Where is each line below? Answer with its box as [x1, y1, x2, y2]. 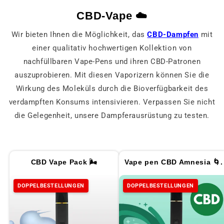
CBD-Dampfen [147, 29, 198, 39]
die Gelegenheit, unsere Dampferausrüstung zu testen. [14, 110, 210, 120]
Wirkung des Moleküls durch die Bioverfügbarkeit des [15, 83, 208, 93]
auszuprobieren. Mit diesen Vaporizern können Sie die [14, 70, 209, 79]
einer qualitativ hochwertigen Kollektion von [32, 43, 192, 52]
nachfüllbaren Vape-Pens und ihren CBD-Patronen [23, 56, 201, 66]
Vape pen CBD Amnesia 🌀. [124, 158, 223, 166]
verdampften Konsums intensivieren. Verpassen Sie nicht [8, 97, 215, 106]
